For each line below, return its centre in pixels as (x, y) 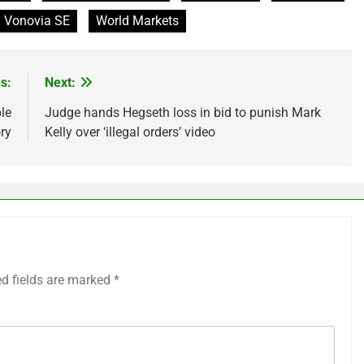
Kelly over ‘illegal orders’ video (130, 132)
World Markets (137, 20)
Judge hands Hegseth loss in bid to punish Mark (182, 112)
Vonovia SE (37, 20)
